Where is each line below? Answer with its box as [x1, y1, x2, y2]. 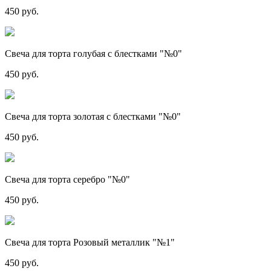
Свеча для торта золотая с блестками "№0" [5, 111, 181, 122]
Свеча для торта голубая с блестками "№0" [5, 48, 182, 59]
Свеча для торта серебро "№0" [5, 174, 130, 184]
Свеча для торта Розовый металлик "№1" [5, 237, 175, 247]
